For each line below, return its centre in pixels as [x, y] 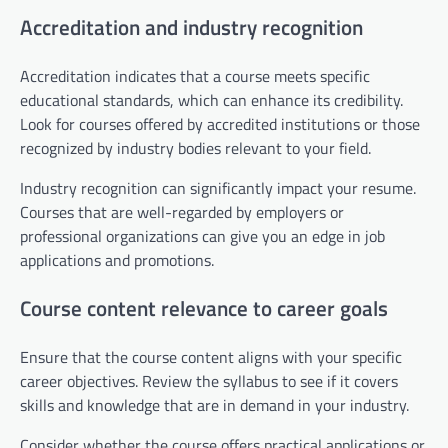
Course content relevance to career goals [204, 307]
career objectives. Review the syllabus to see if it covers [209, 380]
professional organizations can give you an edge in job [202, 236]
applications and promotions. [117, 260]
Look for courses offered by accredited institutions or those [220, 124]
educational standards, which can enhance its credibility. [211, 100]
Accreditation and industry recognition [191, 27]
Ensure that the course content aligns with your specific [211, 356]
